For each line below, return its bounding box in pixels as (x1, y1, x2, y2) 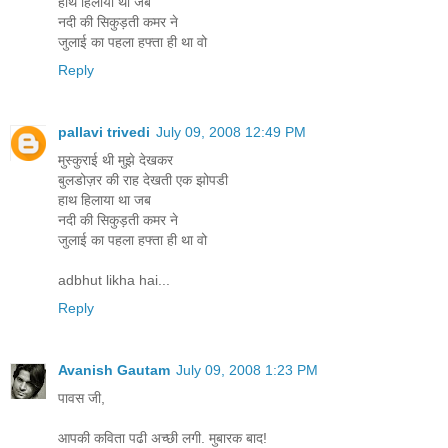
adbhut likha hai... (58, 271, 170, 288)
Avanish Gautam (58, 361, 170, 378)
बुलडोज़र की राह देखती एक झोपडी (58, 171, 228, 188)
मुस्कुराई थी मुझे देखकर (58, 151, 173, 168)
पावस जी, (58, 389, 105, 406)
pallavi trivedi (58, 123, 150, 140)
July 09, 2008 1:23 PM (176, 361, 318, 378)
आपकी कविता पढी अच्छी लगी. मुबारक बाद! (58, 429, 267, 446)
